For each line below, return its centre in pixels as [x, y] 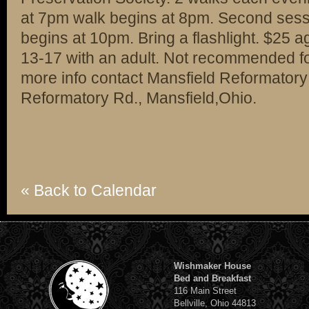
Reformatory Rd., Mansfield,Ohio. [139, 98]
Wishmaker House [212, 266]
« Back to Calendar [89, 190]
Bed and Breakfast [212, 278]
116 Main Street [205, 291]
